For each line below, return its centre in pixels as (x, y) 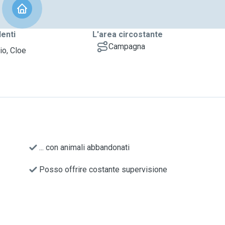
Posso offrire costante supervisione (103, 170)
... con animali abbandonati (84, 147)
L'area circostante (128, 34)
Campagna (127, 46)
